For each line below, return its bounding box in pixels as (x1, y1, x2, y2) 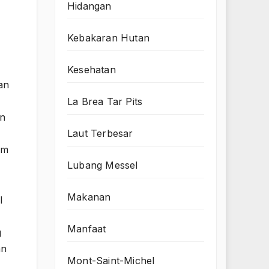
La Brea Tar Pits (67, 95, 143, 108)
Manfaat (67, 223, 106, 235)
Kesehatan (67, 64, 116, 76)
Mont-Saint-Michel (67, 255, 155, 267)
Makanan (67, 191, 111, 204)
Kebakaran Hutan (67, 32, 150, 44)
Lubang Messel (67, 159, 138, 172)
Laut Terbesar (67, 127, 133, 140)
